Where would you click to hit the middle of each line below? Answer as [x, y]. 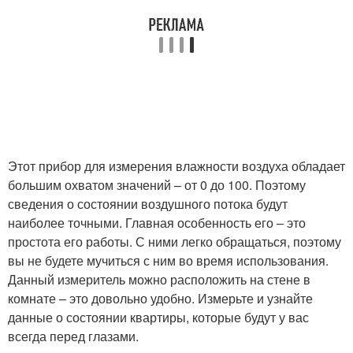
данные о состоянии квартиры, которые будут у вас [158, 317]
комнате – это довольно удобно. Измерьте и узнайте [160, 298]
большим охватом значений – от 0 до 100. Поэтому [157, 184]
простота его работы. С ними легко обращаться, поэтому [175, 241]
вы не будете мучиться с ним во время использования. [168, 260]
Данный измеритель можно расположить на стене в [159, 279]
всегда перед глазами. [73, 336]
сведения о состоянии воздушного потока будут [148, 203]
